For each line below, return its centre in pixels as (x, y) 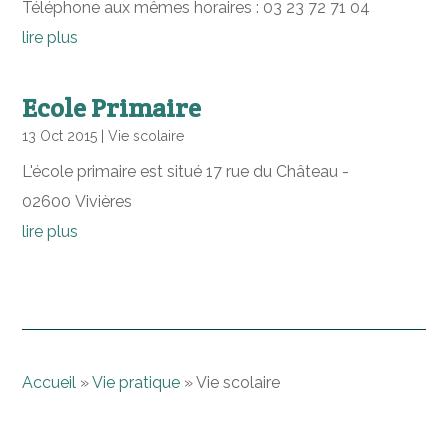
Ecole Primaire (112, 107)
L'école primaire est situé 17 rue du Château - (186, 171)
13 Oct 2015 (60, 136)
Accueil (49, 382)
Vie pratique (136, 382)
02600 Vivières (77, 201)
